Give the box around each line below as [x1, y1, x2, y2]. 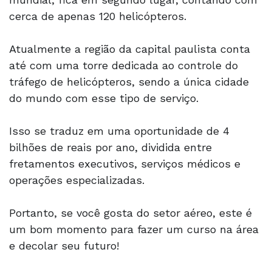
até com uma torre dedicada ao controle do [9, 58, 238, 72]
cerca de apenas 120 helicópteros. [9, 9, 194, 22]
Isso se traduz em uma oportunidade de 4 [9, 124, 229, 137]
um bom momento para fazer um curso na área [9, 222, 259, 236]
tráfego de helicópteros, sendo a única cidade [9, 75, 249, 88]
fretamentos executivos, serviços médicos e [9, 157, 240, 170]
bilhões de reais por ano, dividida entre [9, 140, 212, 154]
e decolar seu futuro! [9, 239, 123, 252]
